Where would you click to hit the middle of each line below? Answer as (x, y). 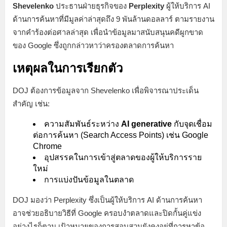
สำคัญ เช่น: (31, 103)
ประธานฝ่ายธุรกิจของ (91, 6)
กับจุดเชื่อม (192, 124)
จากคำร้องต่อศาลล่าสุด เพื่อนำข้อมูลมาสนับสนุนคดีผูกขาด (108, 32)
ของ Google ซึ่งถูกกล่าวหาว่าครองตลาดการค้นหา (93, 45)
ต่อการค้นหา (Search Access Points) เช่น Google (121, 135)
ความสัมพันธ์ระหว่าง (83, 124)
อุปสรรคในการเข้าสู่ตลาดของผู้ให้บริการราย (123, 157)
